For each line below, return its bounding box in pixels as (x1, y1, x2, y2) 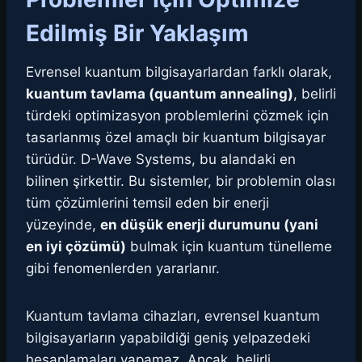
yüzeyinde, (26, 217, 100, 234)
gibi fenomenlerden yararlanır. (26, 260, 220, 277)
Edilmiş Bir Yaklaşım (26, 19, 249, 48)
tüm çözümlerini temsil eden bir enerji (26, 195, 269, 212)
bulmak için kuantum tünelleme (126, 238, 332, 255)
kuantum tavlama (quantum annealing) (26, 86, 293, 103)
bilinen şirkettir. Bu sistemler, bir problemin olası (26, 173, 335, 190)
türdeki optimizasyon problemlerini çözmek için (26, 107, 329, 124)
